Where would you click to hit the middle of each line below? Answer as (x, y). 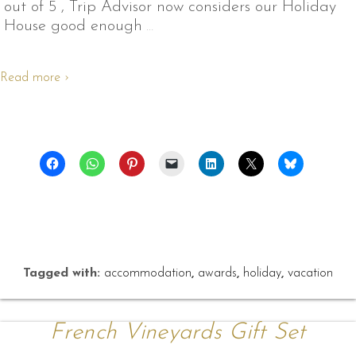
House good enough (73, 26)
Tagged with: (64, 274)
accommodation (148, 274)
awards (217, 274)
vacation (310, 274)
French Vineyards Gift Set (178, 333)
